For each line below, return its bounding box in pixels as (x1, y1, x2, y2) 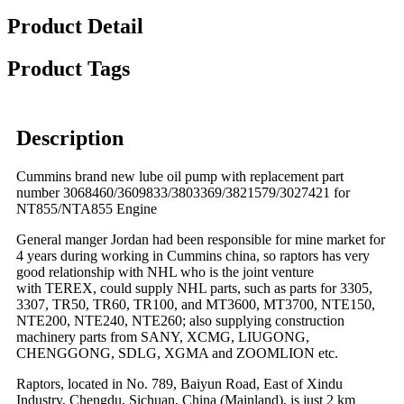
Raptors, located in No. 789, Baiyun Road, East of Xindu (16, 375, 343, 391)
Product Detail (7, 14, 143, 38)
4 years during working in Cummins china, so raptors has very (16, 247, 370, 263)
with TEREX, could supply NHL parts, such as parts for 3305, (16, 280, 372, 296)
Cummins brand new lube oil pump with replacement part (16, 168, 344, 184)
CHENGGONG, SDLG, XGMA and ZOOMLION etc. (16, 344, 338, 361)
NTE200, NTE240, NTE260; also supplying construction (16, 312, 344, 328)
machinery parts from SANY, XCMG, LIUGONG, (16, 328, 309, 344)
